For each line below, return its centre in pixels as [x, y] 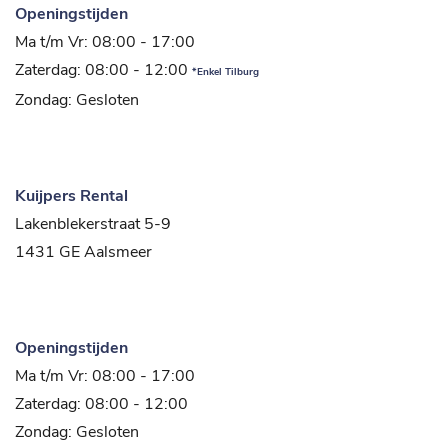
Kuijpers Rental [71, 196]
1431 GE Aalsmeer [83, 252]
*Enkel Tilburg [225, 72]
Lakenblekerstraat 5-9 [93, 224]
